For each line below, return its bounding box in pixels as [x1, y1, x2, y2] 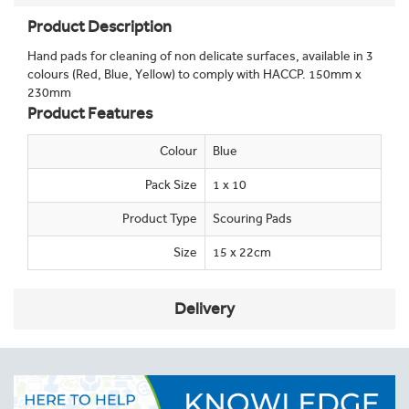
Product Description [27, 16, 172, 37]
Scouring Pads [213, 211, 292, 226]
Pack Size [145, 177, 197, 193]
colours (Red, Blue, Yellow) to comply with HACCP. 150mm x [27, 67, 362, 82]
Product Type [122, 211, 197, 226]
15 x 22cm [213, 245, 271, 260]
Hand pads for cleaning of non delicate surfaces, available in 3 [27, 48, 373, 64]
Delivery [174, 299, 235, 319]
